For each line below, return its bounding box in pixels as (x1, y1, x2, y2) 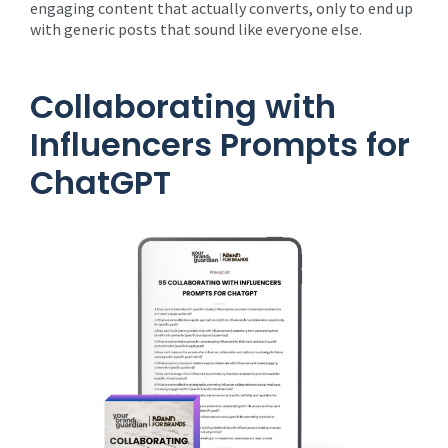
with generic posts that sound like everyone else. (30, 19, 362, 39)
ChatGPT (30, 160, 171, 205)
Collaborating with (30, 84, 336, 129)
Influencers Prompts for (30, 122, 410, 167)
